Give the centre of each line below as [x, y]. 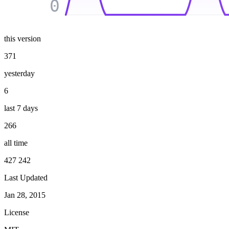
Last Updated [26, 177]
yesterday [19, 73]
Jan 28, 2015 [25, 195]
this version [22, 38]
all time [16, 143]
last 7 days [21, 108]
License [17, 212]
